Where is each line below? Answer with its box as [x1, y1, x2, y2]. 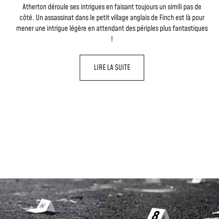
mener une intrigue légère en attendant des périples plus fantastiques [16, 23, 208, 34]
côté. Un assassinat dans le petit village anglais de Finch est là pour [20, 12, 204, 23]
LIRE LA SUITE [94, 62, 130, 73]
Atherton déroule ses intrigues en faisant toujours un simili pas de [22, 1, 201, 12]
